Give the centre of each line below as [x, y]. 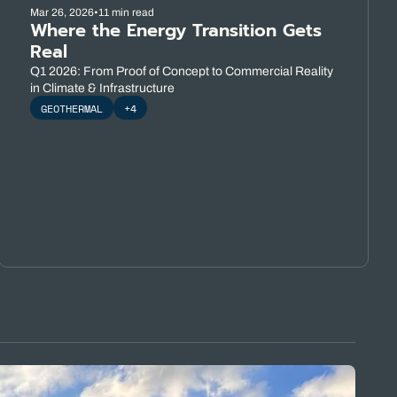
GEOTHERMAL [71, 109]
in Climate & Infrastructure [102, 88]
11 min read [126, 12]
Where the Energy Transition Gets [175, 30]
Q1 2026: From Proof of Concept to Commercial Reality [181, 71]
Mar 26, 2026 [62, 12]
